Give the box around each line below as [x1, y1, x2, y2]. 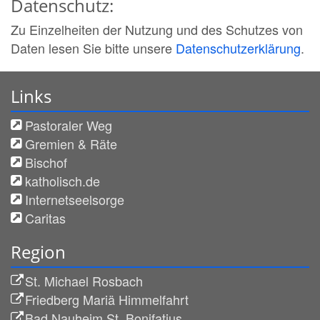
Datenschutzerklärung [176, 38, 301, 57]
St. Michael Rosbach [25, 271, 143, 290]
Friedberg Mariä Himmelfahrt [25, 289, 189, 309]
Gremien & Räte [25, 134, 117, 153]
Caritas [25, 208, 66, 227]
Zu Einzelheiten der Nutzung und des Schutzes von [11, 19, 303, 39]
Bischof [25, 152, 67, 171]
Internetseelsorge [25, 189, 124, 209]
